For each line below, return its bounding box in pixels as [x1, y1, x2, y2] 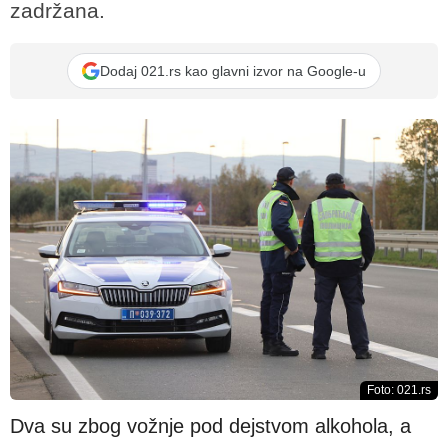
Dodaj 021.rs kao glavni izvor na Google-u [100, 62, 366, 79]
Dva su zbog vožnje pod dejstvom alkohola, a [10, 414, 411, 437]
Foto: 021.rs [367, 382, 431, 397]
